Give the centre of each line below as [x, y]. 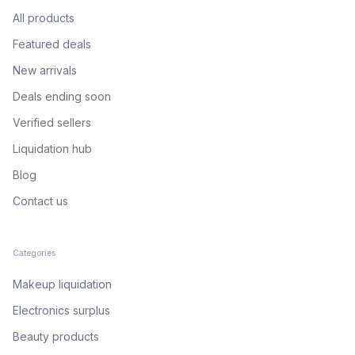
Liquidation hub [52, 149]
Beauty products [56, 336]
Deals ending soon [62, 96]
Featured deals [52, 44]
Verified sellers [52, 122]
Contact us [40, 201]
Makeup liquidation [62, 284]
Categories [34, 253]
